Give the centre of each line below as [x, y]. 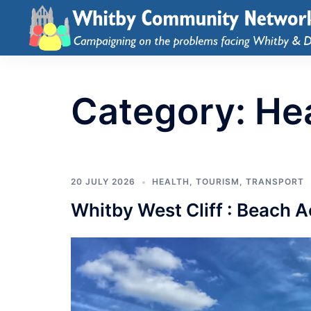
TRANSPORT [275, 182]
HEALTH [171, 182]
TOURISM [218, 182]
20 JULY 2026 [103, 182]
